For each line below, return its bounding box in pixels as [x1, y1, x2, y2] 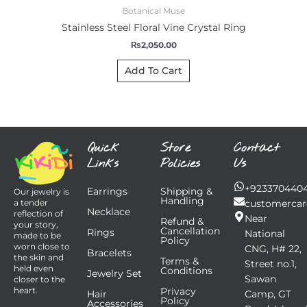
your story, [14, 219, 58, 230]
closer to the [14, 273, 65, 284]
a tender [14, 197, 48, 208]
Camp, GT [245, 287, 291, 300]
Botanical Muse [122, 5, 185, 16]
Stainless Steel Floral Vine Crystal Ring [61, 22, 246, 34]
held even [14, 262, 53, 273]
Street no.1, [245, 257, 297, 270]
